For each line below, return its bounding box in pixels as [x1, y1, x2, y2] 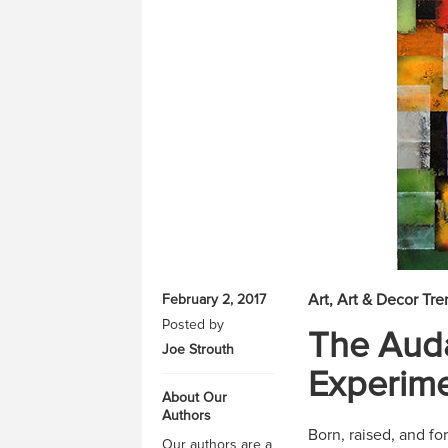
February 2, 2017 [162, 291, 266, 308]
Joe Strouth [162, 341, 234, 358]
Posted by [162, 316, 224, 333]
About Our [162, 389, 227, 406]
